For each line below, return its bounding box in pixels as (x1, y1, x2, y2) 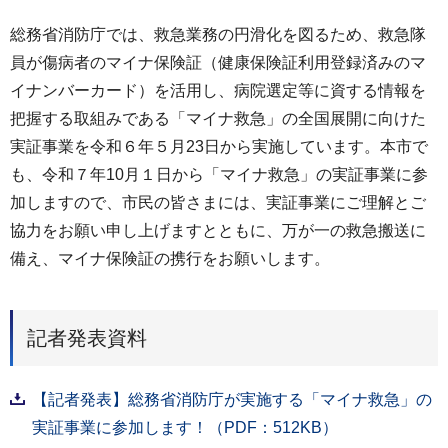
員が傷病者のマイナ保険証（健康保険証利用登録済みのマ (10, 54, 426, 71)
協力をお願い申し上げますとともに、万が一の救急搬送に (10, 222, 426, 239)
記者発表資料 (27, 326, 147, 349)
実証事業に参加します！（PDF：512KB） (32, 418, 338, 436)
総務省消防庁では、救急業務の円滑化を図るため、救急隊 (10, 26, 426, 43)
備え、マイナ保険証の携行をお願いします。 (10, 250, 330, 267)
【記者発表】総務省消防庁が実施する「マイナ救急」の (32, 390, 432, 408)
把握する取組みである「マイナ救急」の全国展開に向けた (10, 110, 426, 127)
